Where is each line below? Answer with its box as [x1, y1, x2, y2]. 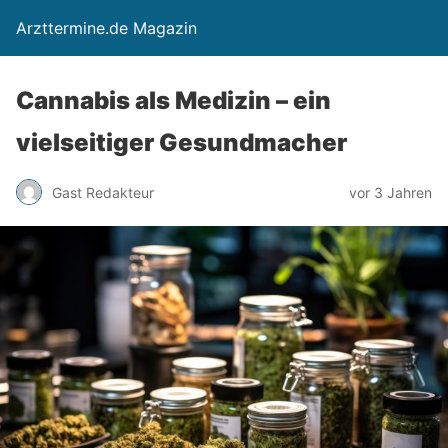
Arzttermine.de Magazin [16, 18, 197, 38]
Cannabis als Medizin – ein [16, 86, 331, 115]
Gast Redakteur [52, 183, 154, 201]
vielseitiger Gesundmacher [16, 128, 347, 157]
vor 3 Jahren [349, 183, 432, 201]
